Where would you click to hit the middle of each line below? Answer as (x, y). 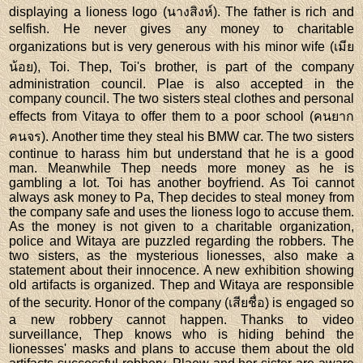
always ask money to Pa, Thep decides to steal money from (181, 197)
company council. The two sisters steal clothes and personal (181, 98)
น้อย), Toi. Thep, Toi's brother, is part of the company (181, 66)
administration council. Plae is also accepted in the (181, 83)
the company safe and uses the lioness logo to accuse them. (181, 211)
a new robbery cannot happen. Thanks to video (181, 319)
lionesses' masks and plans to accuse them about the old (181, 348)
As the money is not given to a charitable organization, (181, 226)
